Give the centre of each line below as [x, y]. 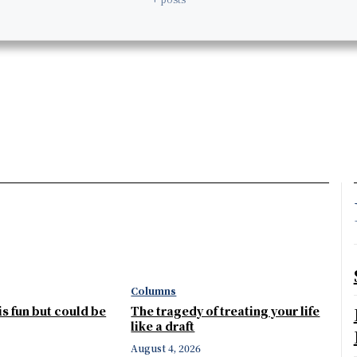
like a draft [163, 326]
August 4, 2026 [166, 348]
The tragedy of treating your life [226, 311]
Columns [154, 291]
